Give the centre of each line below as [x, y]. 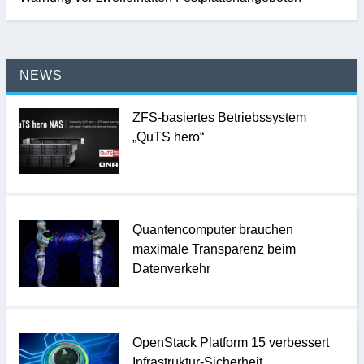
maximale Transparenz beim [214, 249]
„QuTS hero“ [168, 136]
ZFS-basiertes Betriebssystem [219, 117]
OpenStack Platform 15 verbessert [230, 342]
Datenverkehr [171, 269]
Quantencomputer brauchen [212, 230]
